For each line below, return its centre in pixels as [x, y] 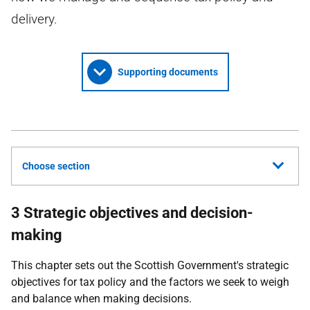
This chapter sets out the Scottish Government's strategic [150, 265]
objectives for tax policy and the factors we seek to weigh [150, 282]
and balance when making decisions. [101, 299]
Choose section [56, 166]
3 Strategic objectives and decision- [132, 213]
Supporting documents [167, 72]
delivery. [34, 19]
